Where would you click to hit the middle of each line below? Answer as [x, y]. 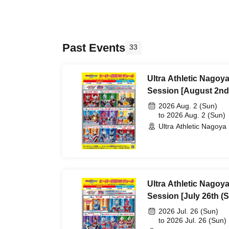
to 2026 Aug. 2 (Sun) [192, 115]
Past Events [94, 48]
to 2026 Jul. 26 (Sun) [192, 221]
